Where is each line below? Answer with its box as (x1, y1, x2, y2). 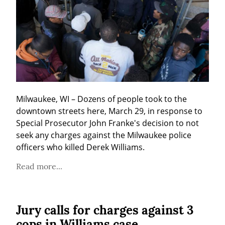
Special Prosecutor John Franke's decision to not (16, 118, 199, 129)
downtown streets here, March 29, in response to (16, 105, 202, 117)
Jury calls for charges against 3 (16, 202, 193, 218)
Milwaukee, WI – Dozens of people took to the (16, 93, 187, 105)
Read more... (16, 161, 62, 172)
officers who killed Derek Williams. (16, 142, 145, 153)
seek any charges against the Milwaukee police (16, 130, 191, 141)
